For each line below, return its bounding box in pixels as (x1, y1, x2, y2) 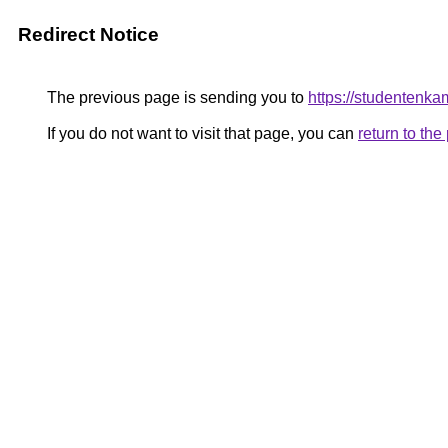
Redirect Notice (18, 24, 159, 45)
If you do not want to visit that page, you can (43, 125, 358, 142)
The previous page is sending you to (43, 89, 308, 106)
